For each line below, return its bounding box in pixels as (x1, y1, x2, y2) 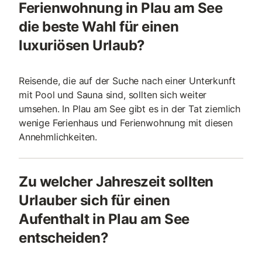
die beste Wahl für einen (19, 18, 179, 35)
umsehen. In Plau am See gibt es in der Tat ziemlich (19, 103, 241, 115)
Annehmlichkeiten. (19, 131, 98, 143)
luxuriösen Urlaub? (19, 37, 145, 54)
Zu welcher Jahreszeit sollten (19, 173, 213, 190)
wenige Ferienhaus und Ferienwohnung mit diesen (19, 117, 233, 129)
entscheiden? (19, 229, 109, 246)
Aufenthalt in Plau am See (19, 211, 189, 227)
